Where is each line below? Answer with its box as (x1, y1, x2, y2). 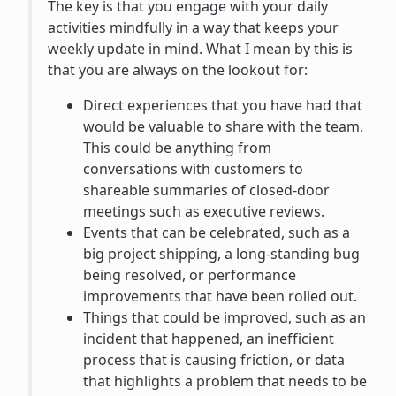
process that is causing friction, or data (82, 350, 345, 370)
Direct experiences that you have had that (82, 95, 362, 116)
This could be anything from (82, 138, 271, 158)
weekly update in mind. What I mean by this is (47, 39, 353, 59)
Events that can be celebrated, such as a (82, 223, 350, 243)
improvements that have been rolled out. (82, 286, 357, 307)
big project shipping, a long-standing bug (82, 244, 360, 264)
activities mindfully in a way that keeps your (47, 18, 339, 38)
